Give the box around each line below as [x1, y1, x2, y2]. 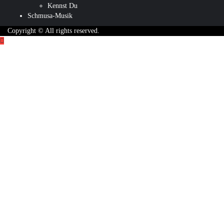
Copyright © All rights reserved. [7, 27, 99, 35]
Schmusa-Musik [27, 12, 72, 20]
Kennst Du [47, 2, 77, 10]
